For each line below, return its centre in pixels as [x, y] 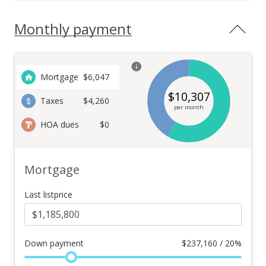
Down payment [54, 243]
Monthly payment [73, 29]
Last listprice [48, 194]
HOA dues [60, 124]
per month [189, 107]
